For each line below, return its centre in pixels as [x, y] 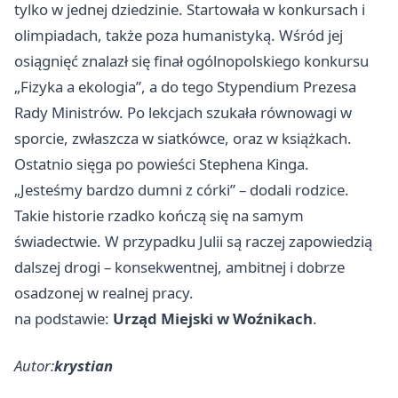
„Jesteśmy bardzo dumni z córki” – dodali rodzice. [182, 189]
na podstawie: [64, 318]
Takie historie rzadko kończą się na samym [159, 215]
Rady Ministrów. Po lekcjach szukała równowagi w [183, 112]
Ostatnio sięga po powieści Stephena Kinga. [162, 163]
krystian [84, 365]
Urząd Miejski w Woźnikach [213, 318]
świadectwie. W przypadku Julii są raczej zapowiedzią [193, 241]
